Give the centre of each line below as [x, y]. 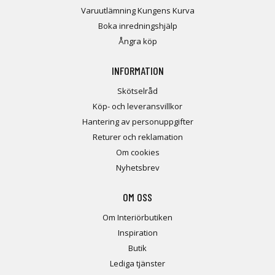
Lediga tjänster [137, 264]
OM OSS [137, 197]
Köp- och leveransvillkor [137, 107]
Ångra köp [137, 41]
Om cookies [137, 153]
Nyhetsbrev [137, 168]
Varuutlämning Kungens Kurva [137, 11]
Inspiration [137, 233]
